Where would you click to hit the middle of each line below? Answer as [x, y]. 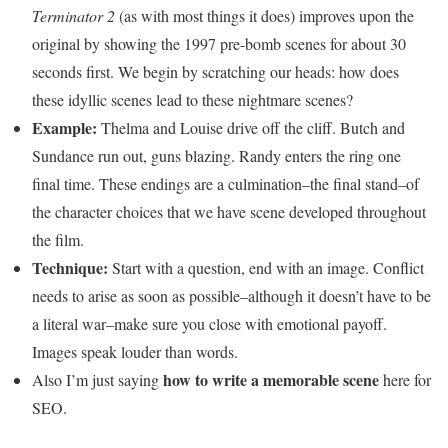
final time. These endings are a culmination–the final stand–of [225, 184]
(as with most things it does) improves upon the [266, 16]
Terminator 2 [75, 16]
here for [405, 380]
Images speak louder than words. [135, 352]
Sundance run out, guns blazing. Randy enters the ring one [216, 156]
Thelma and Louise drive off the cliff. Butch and [253, 128]
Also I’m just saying [97, 380]
